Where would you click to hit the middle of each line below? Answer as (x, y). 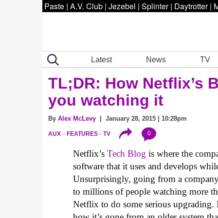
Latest (102, 59)
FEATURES (82, 134)
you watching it (106, 100)
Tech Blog (127, 154)
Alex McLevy (77, 118)
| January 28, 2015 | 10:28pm (141, 118)
